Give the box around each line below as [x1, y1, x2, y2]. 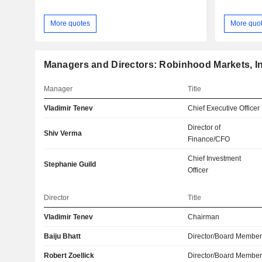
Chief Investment [188, 154, 242, 163]
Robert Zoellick [43, 251, 94, 260]
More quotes [50, 19, 90, 27]
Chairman [188, 212, 220, 221]
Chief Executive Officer [188, 104, 260, 112]
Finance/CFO [188, 135, 230, 143]
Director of [188, 123, 221, 132]
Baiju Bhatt [43, 232, 81, 240]
